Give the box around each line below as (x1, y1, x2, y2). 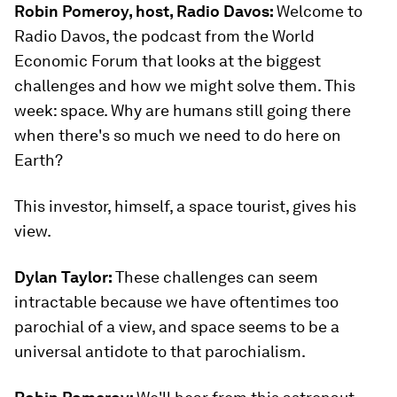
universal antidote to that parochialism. (14, 342, 306, 361)
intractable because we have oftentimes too (14, 292, 339, 311)
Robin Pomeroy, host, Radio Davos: (14, 2, 276, 20)
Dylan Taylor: (14, 268, 115, 286)
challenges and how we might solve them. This (14, 76, 355, 95)
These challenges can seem (115, 268, 318, 286)
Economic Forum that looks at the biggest (14, 51, 321, 70)
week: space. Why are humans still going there (14, 101, 351, 120)
